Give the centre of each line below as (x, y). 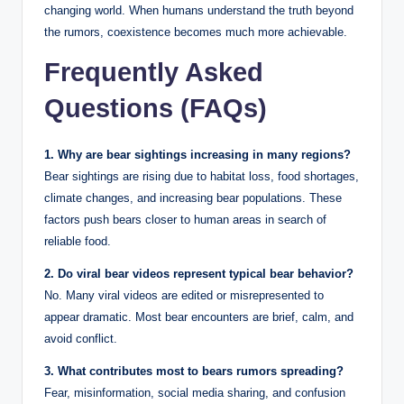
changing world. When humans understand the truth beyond (199, 10)
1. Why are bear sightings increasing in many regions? (197, 154)
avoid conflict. (81, 338)
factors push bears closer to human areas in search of (185, 219)
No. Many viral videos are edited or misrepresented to (184, 295)
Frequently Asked (154, 72)
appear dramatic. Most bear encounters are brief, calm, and (199, 317)
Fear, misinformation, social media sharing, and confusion (195, 392)
